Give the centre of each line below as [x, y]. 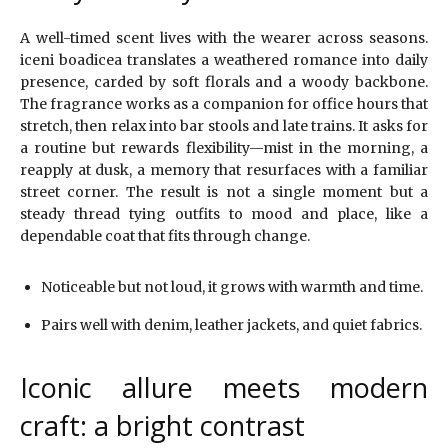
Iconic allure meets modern [224, 388]
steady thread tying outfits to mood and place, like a [224, 214]
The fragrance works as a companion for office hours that [224, 104]
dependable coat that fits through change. [165, 236]
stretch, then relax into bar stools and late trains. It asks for [224, 126]
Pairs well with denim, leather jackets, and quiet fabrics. [231, 325]
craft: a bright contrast [162, 426]
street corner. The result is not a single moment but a [224, 192]
